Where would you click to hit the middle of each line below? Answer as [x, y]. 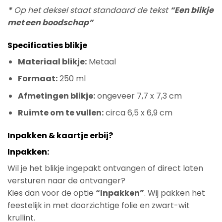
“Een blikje [192, 10]
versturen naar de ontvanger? [66, 181]
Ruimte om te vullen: [60, 113]
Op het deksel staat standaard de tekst [91, 10]
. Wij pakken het [175, 193]
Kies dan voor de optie [52, 193]
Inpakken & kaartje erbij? [60, 136]
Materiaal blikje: [52, 61]
